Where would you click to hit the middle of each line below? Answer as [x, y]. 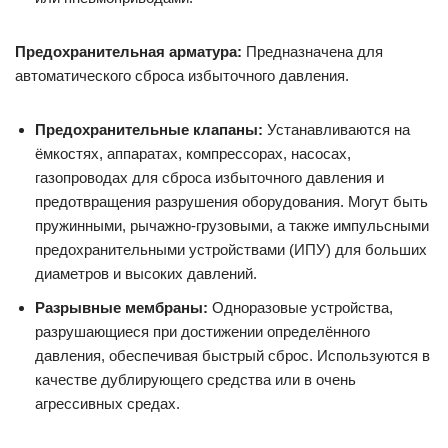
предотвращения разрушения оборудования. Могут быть [231, 201]
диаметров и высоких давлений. [146, 273]
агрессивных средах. [107, 403]
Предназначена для [312, 51]
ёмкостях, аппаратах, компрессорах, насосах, [193, 153]
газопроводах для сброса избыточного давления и [209, 177]
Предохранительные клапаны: [149, 129]
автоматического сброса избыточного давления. [182, 75]
